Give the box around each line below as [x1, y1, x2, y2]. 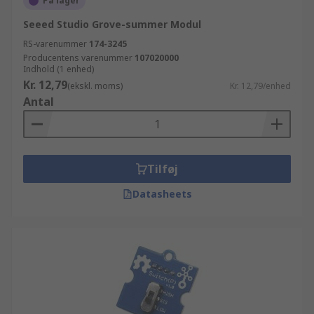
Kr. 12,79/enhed [230, 80, 291, 92]
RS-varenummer [23, 38, 87, 50]
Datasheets [132, 187, 192, 200]
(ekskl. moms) [67, 80, 123, 92]
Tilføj [147, 161, 178, 177]
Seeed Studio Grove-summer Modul [23, 18, 201, 31]
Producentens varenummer [23, 52, 132, 64]
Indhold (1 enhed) [23, 63, 94, 75]
